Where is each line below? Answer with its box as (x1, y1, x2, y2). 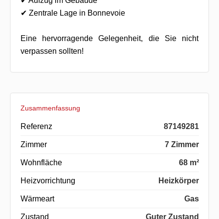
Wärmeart (20, 194, 54, 203)
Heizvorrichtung (20, 176, 75, 185)
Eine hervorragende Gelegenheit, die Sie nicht (20, 34, 199, 43)
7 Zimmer (164, 140, 199, 149)
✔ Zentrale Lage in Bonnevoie (20, 8, 125, 17)
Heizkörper (158, 176, 199, 185)
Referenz (20, 122, 52, 131)
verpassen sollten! (20, 46, 84, 55)
